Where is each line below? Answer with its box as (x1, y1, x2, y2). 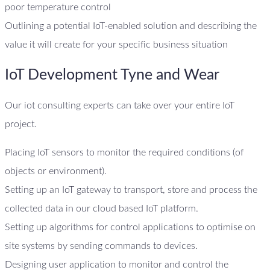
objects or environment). (5, 166, 109, 176)
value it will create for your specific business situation (5, 39, 228, 49)
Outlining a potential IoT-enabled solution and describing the (5, 20, 257, 31)
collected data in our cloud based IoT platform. (5, 203, 201, 213)
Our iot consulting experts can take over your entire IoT (5, 100, 234, 110)
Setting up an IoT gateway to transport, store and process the (5, 184, 257, 195)
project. (5, 119, 39, 129)
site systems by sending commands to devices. (5, 240, 200, 251)
